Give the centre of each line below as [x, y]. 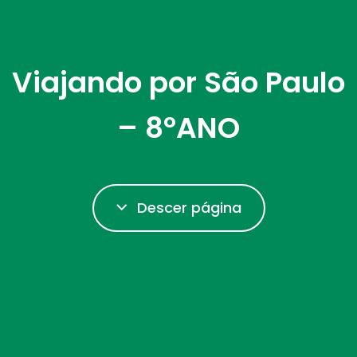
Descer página [189, 207]
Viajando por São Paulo [178, 82]
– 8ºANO [178, 127]
